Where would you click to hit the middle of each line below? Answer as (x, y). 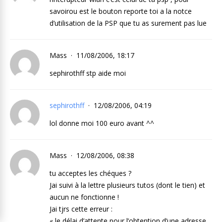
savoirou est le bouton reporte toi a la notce (121, 11)
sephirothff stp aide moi (88, 73)
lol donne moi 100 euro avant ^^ (102, 123)
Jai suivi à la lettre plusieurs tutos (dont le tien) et (127, 185)
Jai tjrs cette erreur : (81, 209)
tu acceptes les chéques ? (90, 173)
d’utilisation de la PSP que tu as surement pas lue (128, 23)
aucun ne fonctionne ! (84, 197)
